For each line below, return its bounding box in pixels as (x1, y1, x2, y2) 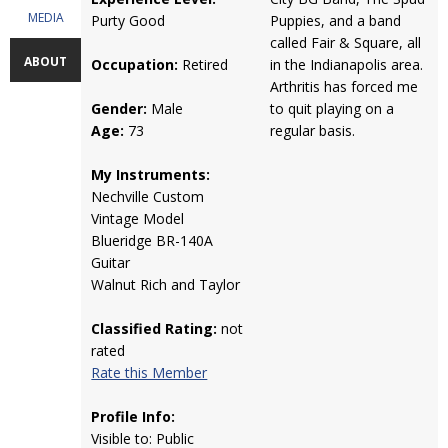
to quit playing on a (269, 99, 394, 118)
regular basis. (269, 121, 355, 140)
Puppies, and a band (269, 11, 401, 30)
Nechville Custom (91, 187, 205, 206)
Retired (178, 55, 229, 74)
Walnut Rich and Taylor (91, 275, 241, 294)
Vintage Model (91, 209, 185, 228)
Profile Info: (91, 407, 176, 426)
